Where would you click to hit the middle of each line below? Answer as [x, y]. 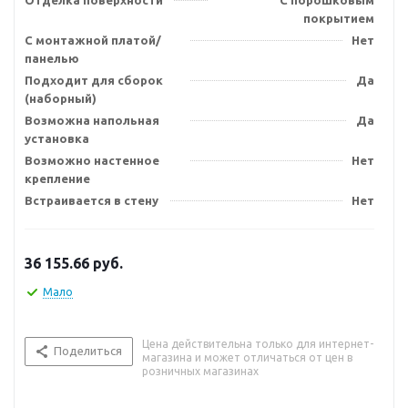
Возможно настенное [92, 160]
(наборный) [61, 98]
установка [57, 138]
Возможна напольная [92, 120]
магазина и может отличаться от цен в [247, 357]
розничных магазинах [200, 371]
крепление [57, 178]
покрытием [339, 18]
